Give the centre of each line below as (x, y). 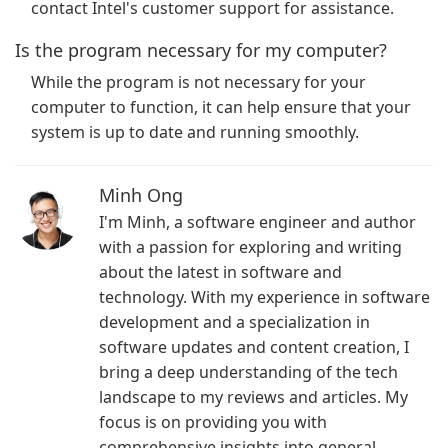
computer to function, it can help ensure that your (221, 107)
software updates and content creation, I (254, 347)
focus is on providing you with (213, 422)
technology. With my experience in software (264, 297)
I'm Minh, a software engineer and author (257, 222)
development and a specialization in (234, 322)
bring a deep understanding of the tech (248, 372)
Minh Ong (141, 195)
